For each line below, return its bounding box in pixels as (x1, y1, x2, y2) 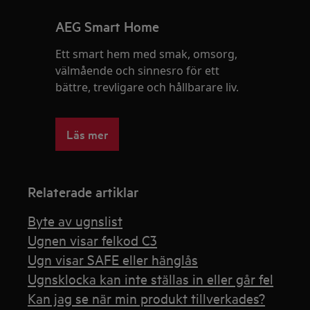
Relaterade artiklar (28, 183, 139, 201)
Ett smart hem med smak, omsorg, (55, 46, 238, 62)
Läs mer (66, 126, 109, 142)
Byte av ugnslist (28, 212, 123, 229)
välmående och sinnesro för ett (55, 63, 220, 78)
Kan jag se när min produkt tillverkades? (28, 289, 266, 307)
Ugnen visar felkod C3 (28, 231, 158, 248)
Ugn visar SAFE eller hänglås (28, 250, 199, 268)
